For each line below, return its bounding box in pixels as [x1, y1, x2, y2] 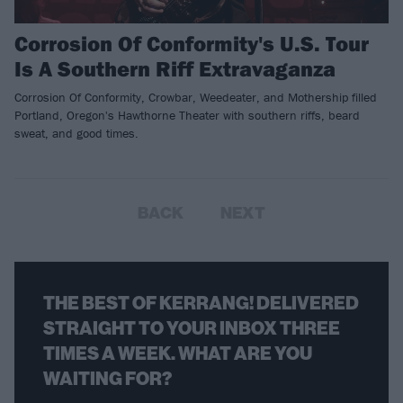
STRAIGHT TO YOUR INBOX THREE [43, 318, 340, 339]
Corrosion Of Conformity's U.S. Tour [14, 30, 369, 57]
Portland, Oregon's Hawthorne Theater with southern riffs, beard [14, 107, 360, 123]
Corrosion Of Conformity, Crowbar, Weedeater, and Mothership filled [14, 89, 377, 105]
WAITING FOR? [43, 368, 172, 390]
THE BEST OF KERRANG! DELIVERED [43, 292, 359, 314]
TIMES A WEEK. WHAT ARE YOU [43, 343, 312, 364]
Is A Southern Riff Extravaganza [14, 55, 336, 82]
